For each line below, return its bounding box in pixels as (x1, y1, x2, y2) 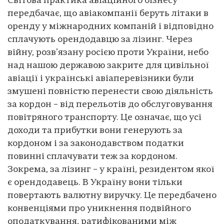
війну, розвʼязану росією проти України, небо (7, 48, 208, 58)
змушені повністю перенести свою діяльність (7, 87, 213, 97)
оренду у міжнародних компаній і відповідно (7, 22, 213, 32)
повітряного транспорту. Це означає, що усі (7, 113, 201, 123)
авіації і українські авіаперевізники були (7, 74, 194, 84)
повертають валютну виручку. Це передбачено (7, 191, 216, 201)
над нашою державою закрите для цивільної (7, 61, 209, 71)
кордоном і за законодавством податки (7, 139, 184, 149)
